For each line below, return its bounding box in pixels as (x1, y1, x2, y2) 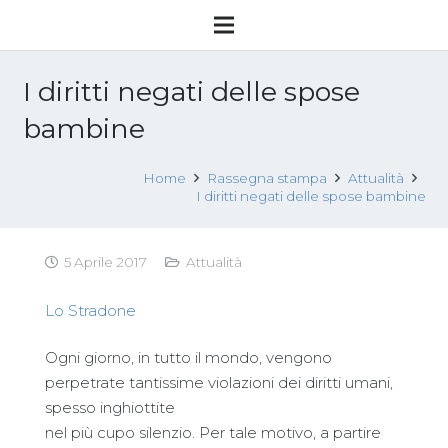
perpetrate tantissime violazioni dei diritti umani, (45, 373, 393, 392)
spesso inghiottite (45, 398, 175, 417)
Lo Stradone (45, 300, 136, 320)
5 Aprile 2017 (64, 254, 148, 270)
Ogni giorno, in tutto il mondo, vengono (45, 348, 332, 367)
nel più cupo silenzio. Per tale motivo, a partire (45, 423, 381, 442)
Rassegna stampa (207, 170, 328, 186)
